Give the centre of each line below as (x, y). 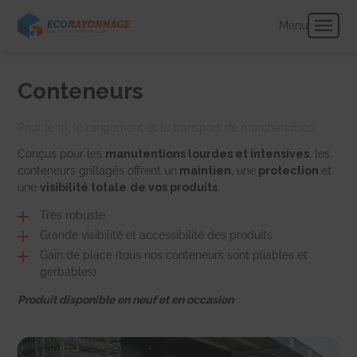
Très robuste (73, 215)
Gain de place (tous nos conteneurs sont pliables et (174, 255)
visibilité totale (84, 187)
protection (289, 170)
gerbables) (69, 271)
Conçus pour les (62, 153)
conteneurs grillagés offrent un (98, 170)
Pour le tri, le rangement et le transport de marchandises (166, 127)
